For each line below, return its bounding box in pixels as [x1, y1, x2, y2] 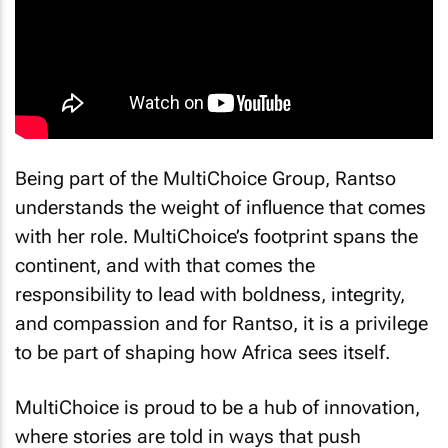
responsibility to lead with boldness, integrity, [15, 283, 405, 307]
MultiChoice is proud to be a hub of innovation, [15, 395, 420, 419]
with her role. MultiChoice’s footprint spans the [15, 225, 418, 249]
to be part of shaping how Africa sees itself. [15, 341, 390, 365]
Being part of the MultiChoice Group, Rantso [15, 167, 396, 191]
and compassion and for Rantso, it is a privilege [15, 312, 428, 336]
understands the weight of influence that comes [15, 196, 426, 220]
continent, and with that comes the [15, 254, 315, 278]
